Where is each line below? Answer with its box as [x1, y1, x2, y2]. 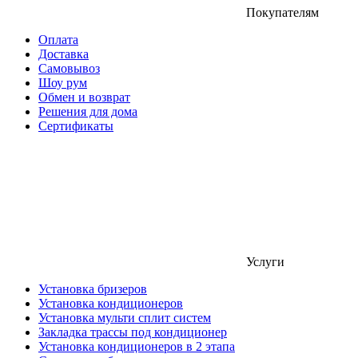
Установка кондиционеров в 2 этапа [38, 339, 235, 353]
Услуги [246, 254, 284, 268]
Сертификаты [38, 118, 113, 133]
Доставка [38, 46, 89, 61]
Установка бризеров [38, 281, 147, 296]
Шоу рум [38, 75, 87, 89]
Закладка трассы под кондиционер [38, 324, 227, 339]
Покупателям [246, 5, 319, 19]
